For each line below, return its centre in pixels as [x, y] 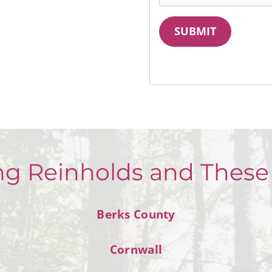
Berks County [136, 214]
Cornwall [136, 249]
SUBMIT [195, 31]
